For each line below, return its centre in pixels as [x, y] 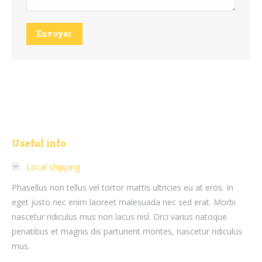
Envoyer [54, 33]
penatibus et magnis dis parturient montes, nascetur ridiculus [127, 231]
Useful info [39, 143]
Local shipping [53, 167]
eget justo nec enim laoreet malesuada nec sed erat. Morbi [124, 202]
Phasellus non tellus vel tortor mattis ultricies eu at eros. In [123, 187]
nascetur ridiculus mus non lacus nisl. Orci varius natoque [119, 216]
